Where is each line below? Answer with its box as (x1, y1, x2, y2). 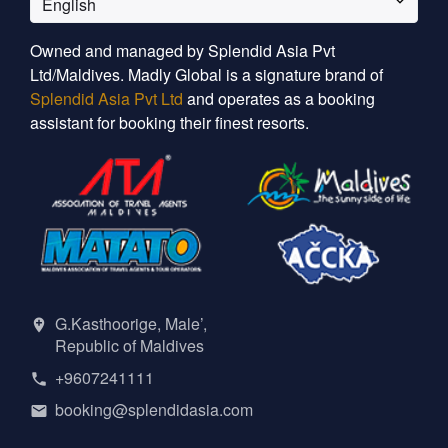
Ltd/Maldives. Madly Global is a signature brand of (30, 63, 383, 87)
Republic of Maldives (55, 333, 204, 357)
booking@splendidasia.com (55, 397, 253, 421)
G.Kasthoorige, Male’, (55, 311, 207, 335)
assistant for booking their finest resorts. (30, 111, 309, 135)
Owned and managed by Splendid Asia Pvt (30, 39, 335, 63)
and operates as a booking (183, 87, 375, 111)
